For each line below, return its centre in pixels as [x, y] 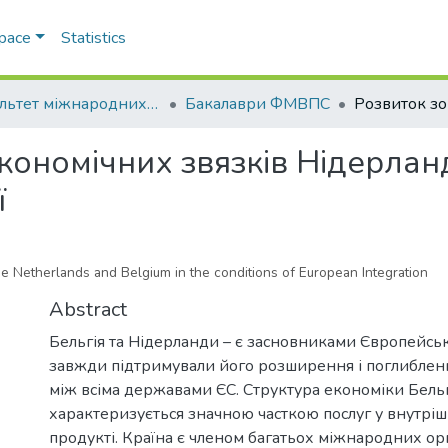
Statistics [93, 38]
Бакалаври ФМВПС [257, 104]
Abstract [88, 309]
